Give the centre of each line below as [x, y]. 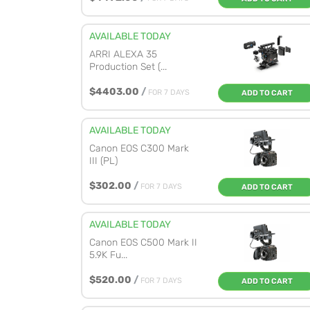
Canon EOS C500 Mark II [143, 243]
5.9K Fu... [108, 255]
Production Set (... [128, 67]
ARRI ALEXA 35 [123, 54]
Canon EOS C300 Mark [139, 148]
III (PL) [103, 161]
